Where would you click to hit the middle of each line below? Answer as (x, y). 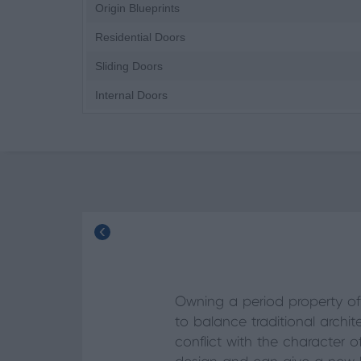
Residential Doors (140, 37)
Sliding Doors (129, 66)
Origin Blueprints (137, 8)
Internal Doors (131, 95)
